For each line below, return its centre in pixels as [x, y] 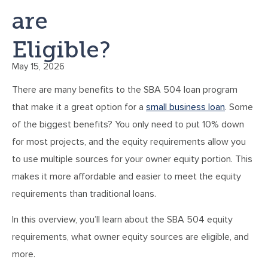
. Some [239, 107]
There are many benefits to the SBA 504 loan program [125, 89]
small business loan [185, 107]
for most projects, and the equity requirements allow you [129, 141]
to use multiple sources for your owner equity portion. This [132, 159]
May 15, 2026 [38, 66]
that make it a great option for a [79, 107]
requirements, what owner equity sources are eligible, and [130, 237]
